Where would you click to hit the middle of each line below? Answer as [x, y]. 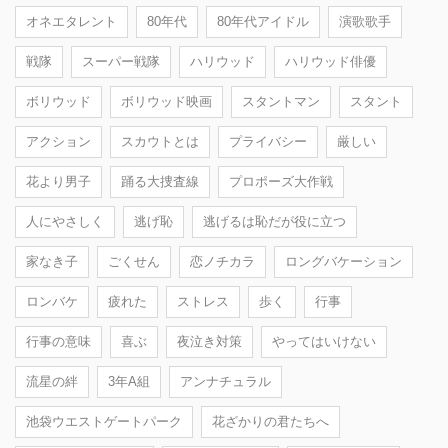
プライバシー [268, 141]
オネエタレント [71, 21]
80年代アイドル [263, 21]
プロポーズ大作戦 [281, 181]
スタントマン [281, 101]
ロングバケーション [343, 261]
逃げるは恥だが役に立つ [274, 221]
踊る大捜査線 [160, 181]
